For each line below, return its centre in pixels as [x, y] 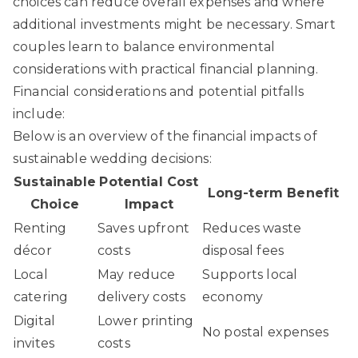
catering [41, 296]
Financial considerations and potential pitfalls [159, 91]
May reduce [137, 274]
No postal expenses [265, 332]
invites [34, 343]
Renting [40, 228]
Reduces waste [252, 228]
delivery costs [142, 296]
